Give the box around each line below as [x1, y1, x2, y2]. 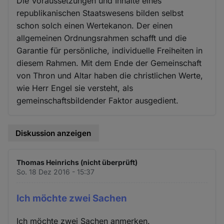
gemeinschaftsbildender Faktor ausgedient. [16, 95, 179, 105]
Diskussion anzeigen [15, 128, 91, 138]
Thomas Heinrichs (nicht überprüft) [16, 158, 138, 167]
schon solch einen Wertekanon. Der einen [16, 20, 173, 30]
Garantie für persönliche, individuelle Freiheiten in [16, 45, 203, 55]
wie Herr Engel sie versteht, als [16, 82, 133, 93]
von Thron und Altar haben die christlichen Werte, [16, 70, 203, 80]
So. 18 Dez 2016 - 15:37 [16, 167, 95, 176]
